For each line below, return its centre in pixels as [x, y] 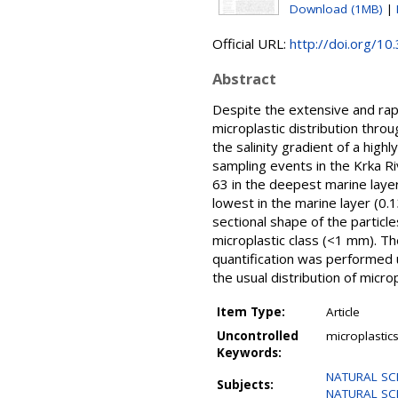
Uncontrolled [258, 336]
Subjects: [245, 385]
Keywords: [249, 353]
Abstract [244, 79]
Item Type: [251, 312]
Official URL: [251, 44]
